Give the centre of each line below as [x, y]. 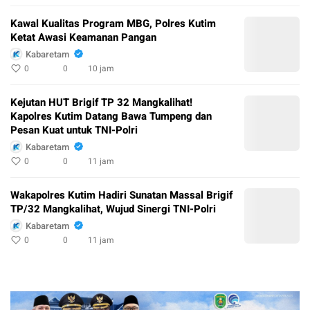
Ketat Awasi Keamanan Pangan [83, 38]
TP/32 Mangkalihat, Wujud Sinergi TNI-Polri [113, 209]
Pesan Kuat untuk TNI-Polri [74, 130]
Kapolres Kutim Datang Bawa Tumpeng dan [111, 117]
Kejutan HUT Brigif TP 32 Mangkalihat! [101, 103]
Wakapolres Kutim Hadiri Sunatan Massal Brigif [121, 195]
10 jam [101, 69]
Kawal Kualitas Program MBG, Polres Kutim [113, 24]
